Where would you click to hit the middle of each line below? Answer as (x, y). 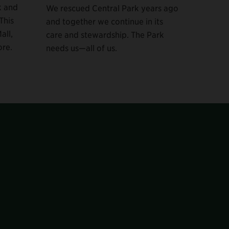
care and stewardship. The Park (105, 35)
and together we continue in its (105, 21)
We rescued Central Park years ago (112, 8)
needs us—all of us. (82, 48)
